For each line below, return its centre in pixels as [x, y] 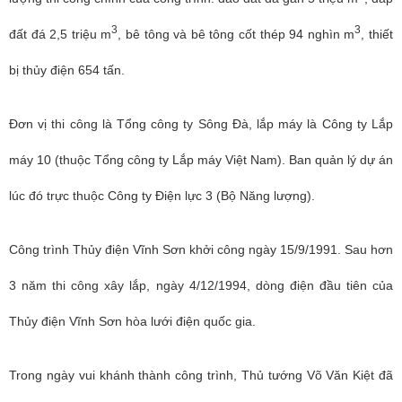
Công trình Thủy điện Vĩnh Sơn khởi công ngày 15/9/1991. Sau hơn [201, 249]
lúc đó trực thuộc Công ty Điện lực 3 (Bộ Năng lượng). [162, 196]
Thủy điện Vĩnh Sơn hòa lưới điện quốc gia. [132, 321]
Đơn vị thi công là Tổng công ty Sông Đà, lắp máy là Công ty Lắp [201, 124]
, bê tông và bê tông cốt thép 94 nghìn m [236, 34]
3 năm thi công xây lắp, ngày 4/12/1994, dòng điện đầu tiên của [201, 285]
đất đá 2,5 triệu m [61, 34]
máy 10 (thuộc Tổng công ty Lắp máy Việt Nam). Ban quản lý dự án [201, 160]
